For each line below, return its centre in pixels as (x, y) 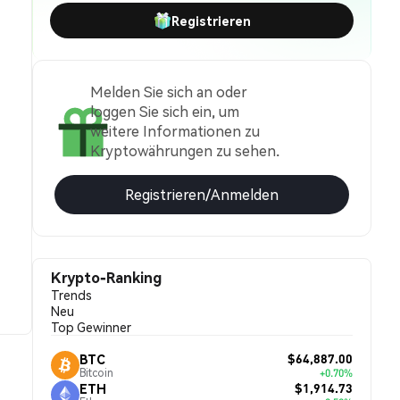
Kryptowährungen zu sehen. (185, 150)
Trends (71, 295)
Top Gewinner (91, 327)
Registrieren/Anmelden (202, 194)
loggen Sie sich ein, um (165, 111)
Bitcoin (96, 372)
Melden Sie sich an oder (169, 92)
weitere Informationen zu (175, 131)
